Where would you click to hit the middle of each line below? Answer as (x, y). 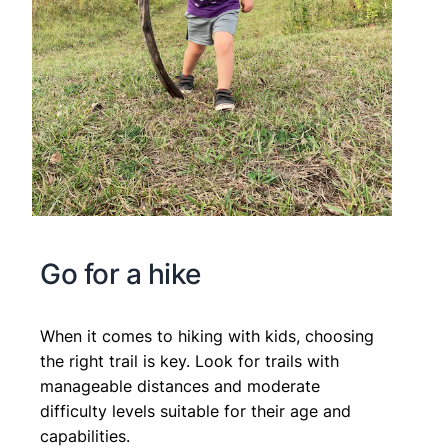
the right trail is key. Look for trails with (189, 361)
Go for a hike (120, 274)
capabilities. (85, 436)
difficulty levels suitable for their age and (195, 411)
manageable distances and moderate (180, 386)
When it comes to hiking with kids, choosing (207, 336)
